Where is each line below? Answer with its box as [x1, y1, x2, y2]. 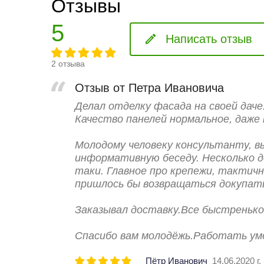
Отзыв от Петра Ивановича [75, 81, 224, 94]
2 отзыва [51, 58, 85, 68]
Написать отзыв [165, 32, 252, 45]
